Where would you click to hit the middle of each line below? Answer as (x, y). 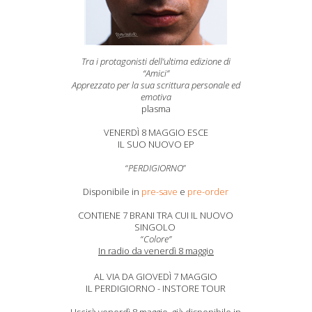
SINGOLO (156, 227)
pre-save (160, 192)
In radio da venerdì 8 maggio (156, 251)
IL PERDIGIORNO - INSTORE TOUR (156, 288)
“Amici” (156, 73)
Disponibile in (112, 192)
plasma (156, 109)
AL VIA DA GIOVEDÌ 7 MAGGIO (156, 276)
